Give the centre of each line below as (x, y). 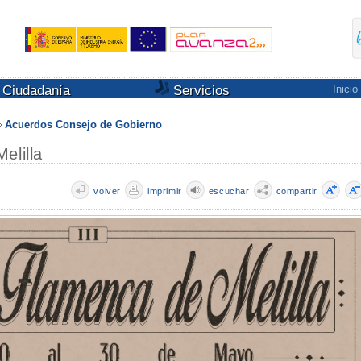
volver (107, 191)
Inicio (345, 89)
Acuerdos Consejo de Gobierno (83, 124)
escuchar (229, 191)
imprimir (164, 191)
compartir (297, 191)
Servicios (199, 91)
